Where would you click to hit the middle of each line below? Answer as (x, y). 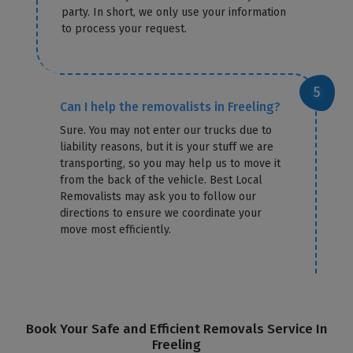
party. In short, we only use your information (174, 12)
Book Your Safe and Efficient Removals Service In (176, 329)
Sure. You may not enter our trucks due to (166, 130)
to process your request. (124, 28)
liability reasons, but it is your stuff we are (167, 147)
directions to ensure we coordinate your (161, 213)
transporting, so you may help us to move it (171, 163)
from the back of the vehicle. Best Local (162, 180)
